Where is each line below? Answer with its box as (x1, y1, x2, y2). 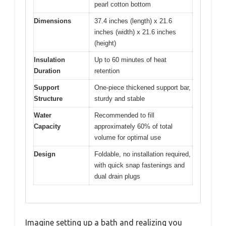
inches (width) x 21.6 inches (94, 28, 176, 36)
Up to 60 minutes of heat (94, 56, 166, 64)
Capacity (34, 123, 61, 131)
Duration (34, 67, 61, 75)
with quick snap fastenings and (94, 161, 185, 169)
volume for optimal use (94, 134, 161, 142)
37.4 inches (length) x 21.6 (94, 17, 172, 25)
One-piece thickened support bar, (94, 84, 191, 92)
